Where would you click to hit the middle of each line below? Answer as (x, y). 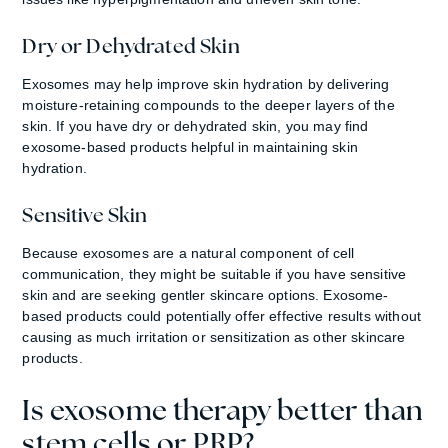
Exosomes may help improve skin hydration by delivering (206, 83)
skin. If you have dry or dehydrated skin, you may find (195, 125)
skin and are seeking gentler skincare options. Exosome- (205, 294)
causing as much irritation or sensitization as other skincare (214, 336)
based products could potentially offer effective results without (221, 315)
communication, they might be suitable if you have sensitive (214, 273)
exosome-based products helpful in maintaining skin (190, 146)
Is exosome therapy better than (222, 409)
